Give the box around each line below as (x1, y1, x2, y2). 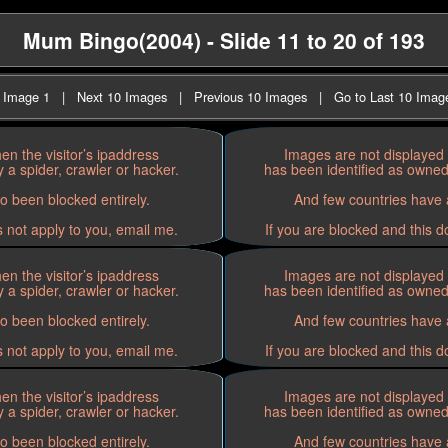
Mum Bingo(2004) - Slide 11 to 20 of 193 (23, 25, 425, 55)
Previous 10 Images (194, 87, 307, 106)
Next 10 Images (77, 87, 167, 106)
